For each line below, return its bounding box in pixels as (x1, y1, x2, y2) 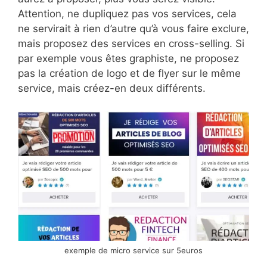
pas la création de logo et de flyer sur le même (18, 67, 241, 79)
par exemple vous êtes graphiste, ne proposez (18, 52, 239, 64)
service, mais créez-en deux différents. (18, 82, 206, 94)
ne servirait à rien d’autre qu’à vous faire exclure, (18, 22, 249, 35)
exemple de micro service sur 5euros (64, 245, 203, 255)
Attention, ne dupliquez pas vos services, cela (18, 7, 237, 20)
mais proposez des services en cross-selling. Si (18, 37, 244, 49)
